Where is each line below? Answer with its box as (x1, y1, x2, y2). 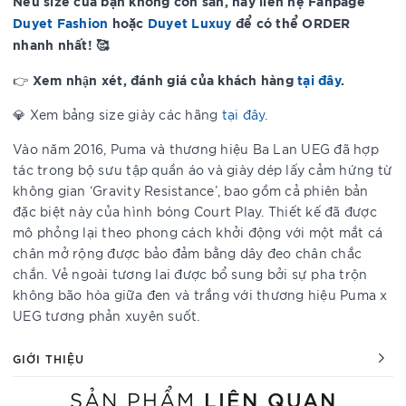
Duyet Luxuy (147, 14, 232, 31)
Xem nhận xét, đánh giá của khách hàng (32, 71, 297, 88)
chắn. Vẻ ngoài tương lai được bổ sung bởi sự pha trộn (13, 266, 368, 282)
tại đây (297, 71, 341, 88)
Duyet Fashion (13, 14, 109, 31)
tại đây (221, 106, 266, 122)
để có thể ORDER (231, 14, 351, 31)
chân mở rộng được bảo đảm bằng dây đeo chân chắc (13, 245, 362, 261)
